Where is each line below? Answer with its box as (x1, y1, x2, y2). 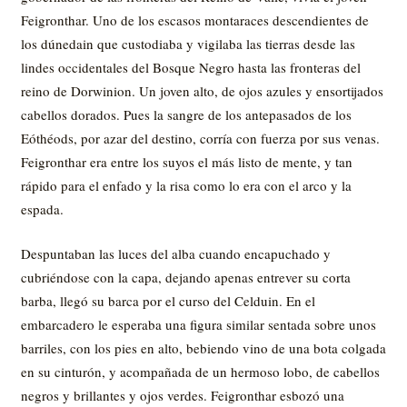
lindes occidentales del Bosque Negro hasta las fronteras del (20, 58, 361, 76)
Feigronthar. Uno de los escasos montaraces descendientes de (20, 11, 369, 29)
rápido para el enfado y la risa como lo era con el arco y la (20, 176, 352, 194)
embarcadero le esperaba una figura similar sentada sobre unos (20, 314, 376, 333)
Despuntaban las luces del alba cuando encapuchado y (20, 243, 331, 263)
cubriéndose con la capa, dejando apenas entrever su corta (20, 267, 351, 286)
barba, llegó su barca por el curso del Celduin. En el (20, 291, 315, 310)
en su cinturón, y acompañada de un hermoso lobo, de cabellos (20, 362, 380, 381)
